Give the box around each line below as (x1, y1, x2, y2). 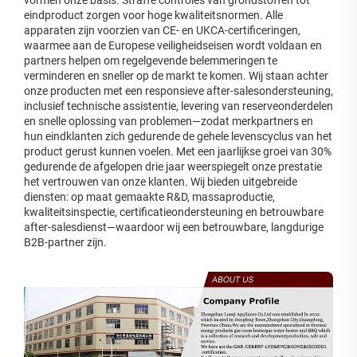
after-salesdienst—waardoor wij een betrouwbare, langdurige (24, 220, 324, 233)
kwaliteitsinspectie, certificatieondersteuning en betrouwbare (24, 205, 324, 218)
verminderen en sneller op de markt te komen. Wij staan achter (24, 69, 328, 82)
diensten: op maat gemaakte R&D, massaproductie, (24, 190, 275, 203)
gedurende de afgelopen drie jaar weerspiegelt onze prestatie (24, 159, 322, 173)
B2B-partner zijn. (24, 235, 107, 249)
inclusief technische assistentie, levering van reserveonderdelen (24, 99, 333, 112)
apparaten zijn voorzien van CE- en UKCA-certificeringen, (24, 23, 300, 37)
